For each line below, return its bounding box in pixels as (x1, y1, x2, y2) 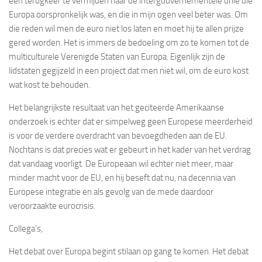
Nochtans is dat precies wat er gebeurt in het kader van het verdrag (9, 144, 251, 155)
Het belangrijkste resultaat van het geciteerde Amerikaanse (9, 102, 224, 113)
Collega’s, (9, 223, 43, 234)
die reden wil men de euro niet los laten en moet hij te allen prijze (9, 23, 244, 34)
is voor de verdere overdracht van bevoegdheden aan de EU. (9, 130, 227, 141)
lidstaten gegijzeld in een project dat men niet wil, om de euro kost (9, 65, 249, 76)
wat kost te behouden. (9, 79, 90, 90)
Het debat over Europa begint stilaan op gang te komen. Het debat (9, 246, 249, 257)
